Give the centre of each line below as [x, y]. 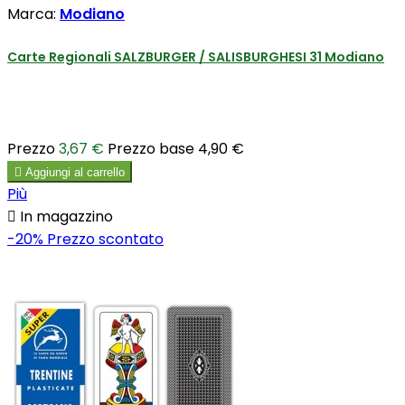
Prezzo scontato [105, 239]
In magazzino [65, 216]
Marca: [33, 14]
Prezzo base [151, 148]
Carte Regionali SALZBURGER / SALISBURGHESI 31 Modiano [196, 57]
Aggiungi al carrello [75, 172]
